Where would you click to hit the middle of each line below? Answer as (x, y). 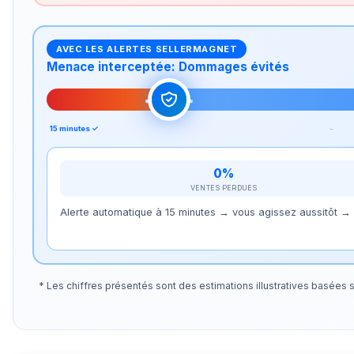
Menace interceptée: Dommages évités (168, 67)
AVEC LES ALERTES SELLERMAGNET (147, 49)
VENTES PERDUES (224, 187)
